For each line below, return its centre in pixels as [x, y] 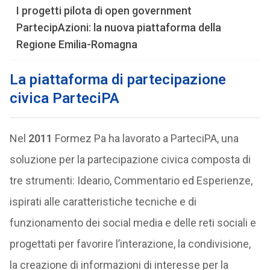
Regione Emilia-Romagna [77, 44]
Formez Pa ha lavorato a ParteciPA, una [145, 138]
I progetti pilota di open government [104, 11]
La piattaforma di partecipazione [118, 80]
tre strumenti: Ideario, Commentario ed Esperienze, [131, 181]
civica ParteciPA [64, 98]
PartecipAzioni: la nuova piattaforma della [118, 27]
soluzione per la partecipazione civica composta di [130, 159]
